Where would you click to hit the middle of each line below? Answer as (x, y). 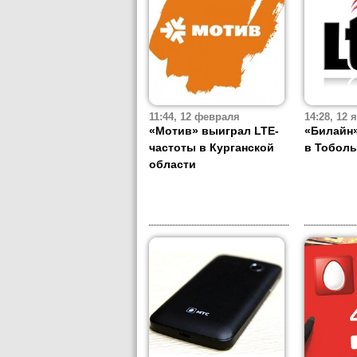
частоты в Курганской (212, 148)
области (173, 165)
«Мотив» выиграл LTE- (214, 131)
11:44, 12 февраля (194, 118)
